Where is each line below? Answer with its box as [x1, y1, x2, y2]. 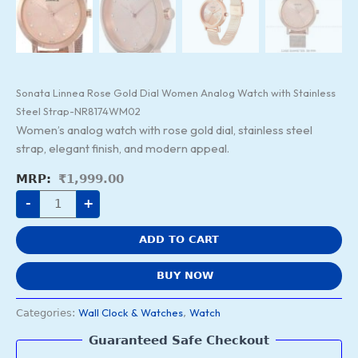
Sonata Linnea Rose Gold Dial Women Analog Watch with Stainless [16, 86, 336, 100]
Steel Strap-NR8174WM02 [16, 105, 141, 118]
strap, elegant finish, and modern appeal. [16, 141, 229, 157]
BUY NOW [157, 269, 213, 282]
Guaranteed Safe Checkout [89, 332, 269, 347]
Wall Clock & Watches [78, 306, 183, 320]
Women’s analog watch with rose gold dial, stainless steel [16, 122, 312, 138]
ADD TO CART [139, 233, 219, 246]
